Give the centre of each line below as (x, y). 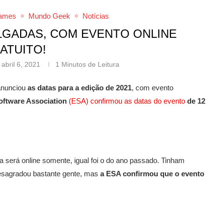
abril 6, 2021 (21, 64)
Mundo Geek (49, 16)
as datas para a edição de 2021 (80, 87)
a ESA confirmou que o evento (151, 173)
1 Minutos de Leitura (88, 64)
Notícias (96, 16)
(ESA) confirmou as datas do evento (127, 101)
